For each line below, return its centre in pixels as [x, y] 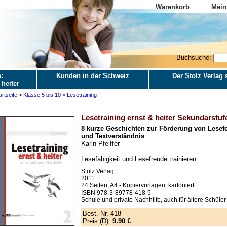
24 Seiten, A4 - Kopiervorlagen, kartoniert [137, 186]
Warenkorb [172, 7]
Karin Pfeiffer [100, 144]
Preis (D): [97, 221]
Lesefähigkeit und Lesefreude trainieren [138, 159]
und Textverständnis [112, 136]
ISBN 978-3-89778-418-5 [116, 193]
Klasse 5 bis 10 [42, 95]
